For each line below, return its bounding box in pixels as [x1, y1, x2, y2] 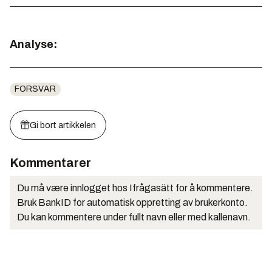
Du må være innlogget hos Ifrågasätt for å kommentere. [17, 183, 253, 194]
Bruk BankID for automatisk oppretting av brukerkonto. [17, 197, 248, 208]
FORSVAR [15, 84, 56, 94]
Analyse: [10, 38, 57, 51]
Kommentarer [10, 156, 91, 170]
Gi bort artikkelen [30, 121, 96, 131]
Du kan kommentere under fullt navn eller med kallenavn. [17, 212, 251, 223]
